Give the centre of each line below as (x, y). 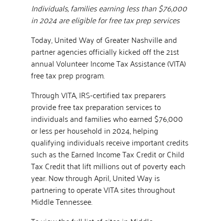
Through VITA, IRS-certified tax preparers (98, 94)
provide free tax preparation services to (96, 106)
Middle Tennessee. (61, 201)
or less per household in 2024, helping (94, 130)
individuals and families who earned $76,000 (107, 118)
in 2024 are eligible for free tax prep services (105, 19)
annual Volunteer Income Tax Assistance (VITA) (108, 63)
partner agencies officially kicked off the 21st (105, 51)
